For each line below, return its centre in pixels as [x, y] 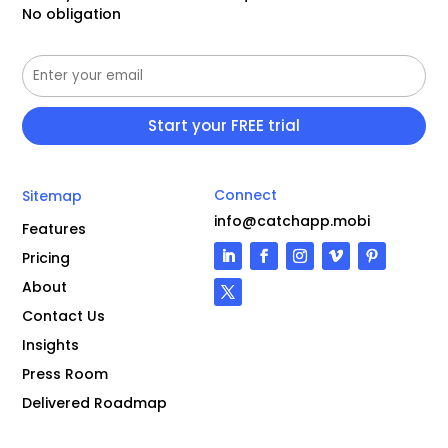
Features [54, 228]
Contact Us [64, 315]
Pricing [46, 257]
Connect [245, 194]
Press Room [65, 373]
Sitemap [52, 195]
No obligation [72, 13]
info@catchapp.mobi [291, 220]
